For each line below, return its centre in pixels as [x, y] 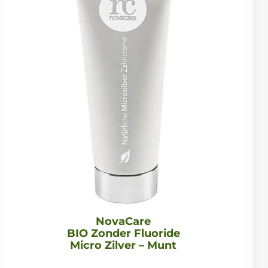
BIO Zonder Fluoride [123, 234]
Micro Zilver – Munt [124, 246]
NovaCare [124, 222]
